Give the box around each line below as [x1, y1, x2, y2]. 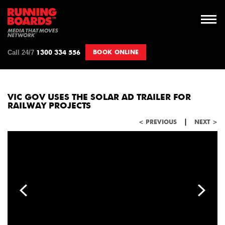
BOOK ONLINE [93, 49, 139, 55]
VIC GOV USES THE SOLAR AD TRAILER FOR [8, 93, 191, 101]
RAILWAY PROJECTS [8, 101, 91, 110]
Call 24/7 [8, 49, 34, 56]
